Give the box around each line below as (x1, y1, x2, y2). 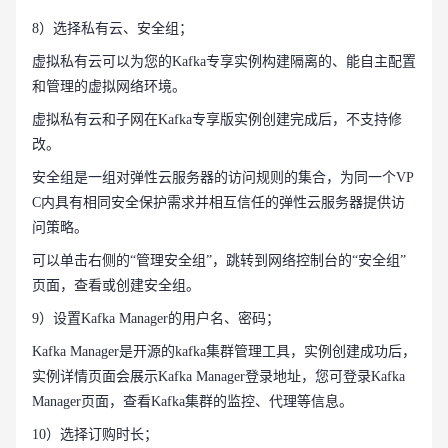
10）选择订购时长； (32, 427, 158, 443)
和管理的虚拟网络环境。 (32, 79, 186, 95)
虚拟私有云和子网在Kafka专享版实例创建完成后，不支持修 (32, 112, 402, 128)
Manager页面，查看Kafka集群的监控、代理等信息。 (32, 394, 353, 410)
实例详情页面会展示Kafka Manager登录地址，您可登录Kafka (32, 369, 405, 385)
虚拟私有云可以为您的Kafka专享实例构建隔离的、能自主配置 (32, 54, 416, 70)
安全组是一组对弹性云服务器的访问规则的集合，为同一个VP (32, 170, 414, 186)
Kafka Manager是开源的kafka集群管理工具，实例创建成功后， (32, 344, 416, 360)
